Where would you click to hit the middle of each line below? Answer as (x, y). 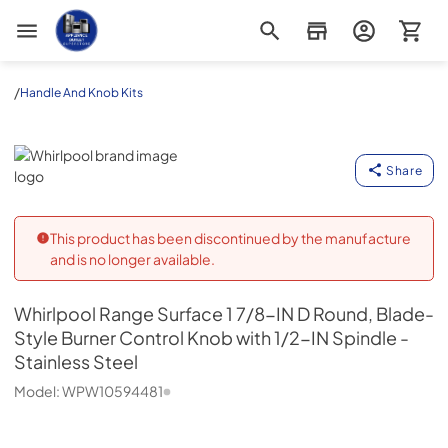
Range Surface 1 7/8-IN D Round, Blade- (266, 314)
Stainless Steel (76, 362)
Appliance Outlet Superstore (146, 17)
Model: (38, 391)
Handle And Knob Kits (81, 92)
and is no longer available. (132, 258)
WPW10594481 (112, 391)
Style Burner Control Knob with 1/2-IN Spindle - (211, 338)
